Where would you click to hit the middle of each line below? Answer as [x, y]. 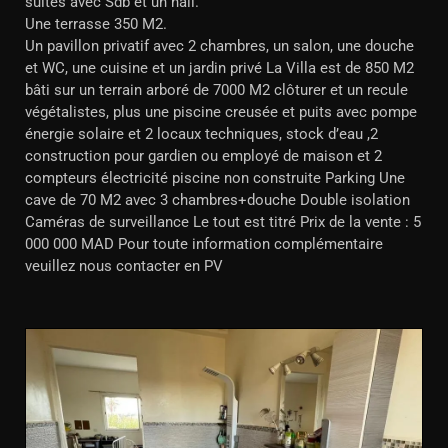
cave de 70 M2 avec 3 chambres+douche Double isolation [217, 200]
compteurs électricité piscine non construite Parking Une [215, 178]
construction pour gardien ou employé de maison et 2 [203, 156]
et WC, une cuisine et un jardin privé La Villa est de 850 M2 [219, 68]
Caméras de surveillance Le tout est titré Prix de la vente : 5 [223, 222]
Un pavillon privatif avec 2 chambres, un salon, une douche [219, 46]
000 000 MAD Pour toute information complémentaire [204, 244]
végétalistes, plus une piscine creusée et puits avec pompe [221, 112]
